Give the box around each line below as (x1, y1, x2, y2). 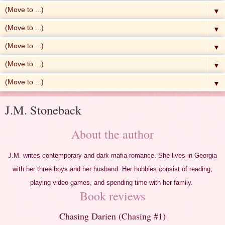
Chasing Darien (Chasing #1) (59, 209, 166, 222)
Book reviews (80, 187, 145, 204)
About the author (71, 126, 154, 142)
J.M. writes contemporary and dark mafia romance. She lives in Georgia (8, 151, 217, 159)
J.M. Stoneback (5, 101, 81, 118)
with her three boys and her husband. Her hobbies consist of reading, (13, 165, 212, 173)
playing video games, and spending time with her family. (30, 178, 195, 186)
